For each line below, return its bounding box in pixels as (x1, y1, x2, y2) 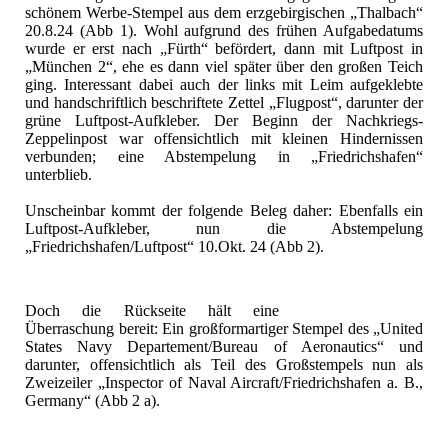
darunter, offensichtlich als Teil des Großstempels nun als (25, 356, 423, 374)
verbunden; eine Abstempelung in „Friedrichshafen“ (25, 148, 423, 166)
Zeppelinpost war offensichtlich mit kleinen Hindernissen (25, 130, 423, 148)
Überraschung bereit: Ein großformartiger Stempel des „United (25, 320, 423, 338)
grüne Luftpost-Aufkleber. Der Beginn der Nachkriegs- (25, 112, 423, 130)
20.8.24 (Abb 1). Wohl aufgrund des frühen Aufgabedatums (25, 22, 423, 40)
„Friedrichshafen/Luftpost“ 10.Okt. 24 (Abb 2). (25, 238, 324, 256)
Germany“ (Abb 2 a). (25, 392, 160, 410)
